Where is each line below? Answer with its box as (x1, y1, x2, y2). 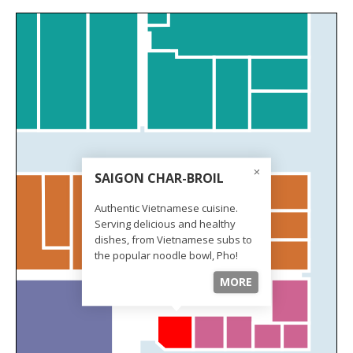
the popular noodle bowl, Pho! (94, 247, 238, 262)
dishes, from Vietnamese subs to (94, 232, 252, 247)
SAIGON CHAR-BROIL (94, 169, 224, 187)
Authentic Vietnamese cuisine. (94, 200, 238, 215)
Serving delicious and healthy (94, 216, 236, 231)
